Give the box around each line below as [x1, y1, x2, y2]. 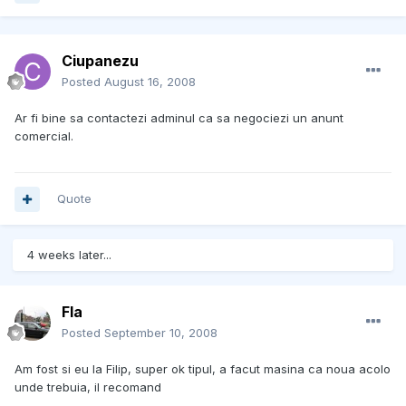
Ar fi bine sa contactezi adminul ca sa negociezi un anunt [14, 111, 343, 126]
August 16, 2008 [104, 74, 196, 90]
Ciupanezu [62, 52, 139, 71]
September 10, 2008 [104, 325, 217, 341]
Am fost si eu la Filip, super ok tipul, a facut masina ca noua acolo [14, 362, 391, 377]
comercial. [14, 129, 73, 144]
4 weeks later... [27, 247, 111, 263]
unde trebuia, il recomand [14, 380, 161, 395]
